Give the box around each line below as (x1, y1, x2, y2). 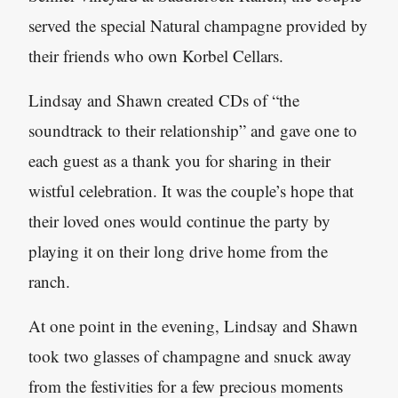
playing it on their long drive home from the (28, 240, 328, 262)
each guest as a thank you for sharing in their (28, 149, 330, 171)
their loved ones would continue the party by (28, 210, 330, 232)
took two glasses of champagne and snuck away (28, 345, 352, 367)
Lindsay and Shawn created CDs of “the (28, 89, 299, 111)
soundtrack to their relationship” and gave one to (28, 119, 357, 141)
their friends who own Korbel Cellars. (28, 44, 283, 67)
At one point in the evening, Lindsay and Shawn (28, 314, 358, 337)
